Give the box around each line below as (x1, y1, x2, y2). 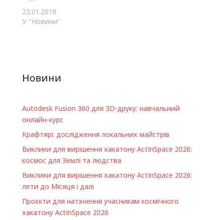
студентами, (105, 32, 147, 42)
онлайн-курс (22, 115, 63, 125)
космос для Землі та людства (22, 156, 121, 165)
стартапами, (105, 22, 147, 32)
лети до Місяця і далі (22, 182, 94, 192)
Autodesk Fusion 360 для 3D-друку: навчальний (22, 104, 180, 113)
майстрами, (105, 12, 145, 22)
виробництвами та (105, 42, 170, 52)
